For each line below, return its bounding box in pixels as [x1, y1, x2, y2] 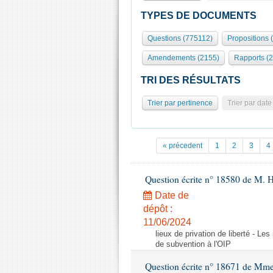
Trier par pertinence [147, 99, 213, 107]
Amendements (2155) [147, 54, 219, 62]
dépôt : [143, 204, 172, 214]
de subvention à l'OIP [155, 240, 231, 249]
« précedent [163, 141, 202, 150]
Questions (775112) [147, 34, 213, 43]
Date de [152, 190, 189, 200]
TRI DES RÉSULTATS [141, 75, 241, 85]
